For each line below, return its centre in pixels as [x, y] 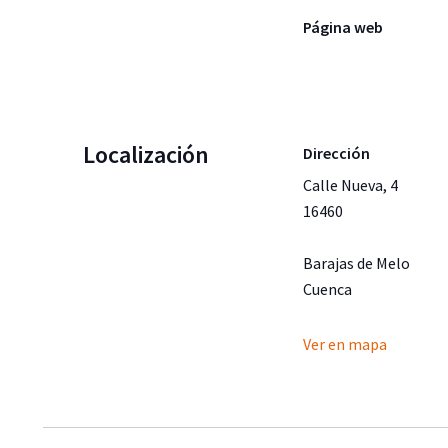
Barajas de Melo [356, 262]
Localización [145, 154]
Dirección [336, 152]
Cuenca [327, 288]
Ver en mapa [344, 343]
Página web [342, 26]
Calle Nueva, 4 [350, 184]
